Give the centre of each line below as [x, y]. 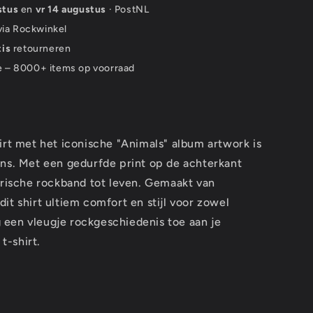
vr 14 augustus [71, 9]
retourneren [41, 49]
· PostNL [128, 9]
